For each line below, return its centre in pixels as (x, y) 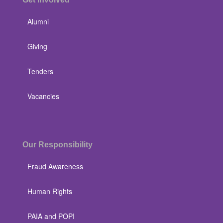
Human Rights (50, 191)
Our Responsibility (57, 145)
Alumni (38, 22)
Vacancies (43, 96)
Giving (37, 47)
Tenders (40, 71)
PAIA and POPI (51, 216)
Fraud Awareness (55, 167)
